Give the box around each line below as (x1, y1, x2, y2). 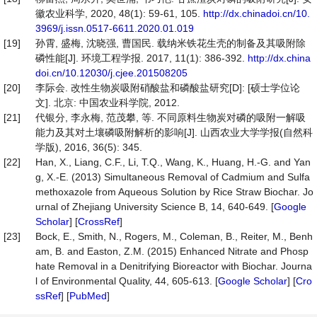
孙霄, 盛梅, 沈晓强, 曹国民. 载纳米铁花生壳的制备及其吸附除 (35, 38, 306, 49)
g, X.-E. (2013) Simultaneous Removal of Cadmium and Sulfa (35, 171, 310, 183)
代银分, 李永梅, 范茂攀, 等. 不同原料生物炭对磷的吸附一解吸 (35, 112, 306, 123)
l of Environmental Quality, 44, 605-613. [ (35, 275, 218, 287)
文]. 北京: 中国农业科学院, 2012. (35, 97, 180, 108)
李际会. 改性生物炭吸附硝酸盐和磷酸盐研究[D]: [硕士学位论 (35, 82, 300, 93)
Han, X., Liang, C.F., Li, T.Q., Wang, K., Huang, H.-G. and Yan (35, 156, 311, 168)
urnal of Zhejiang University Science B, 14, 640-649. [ (35, 201, 274, 212)
